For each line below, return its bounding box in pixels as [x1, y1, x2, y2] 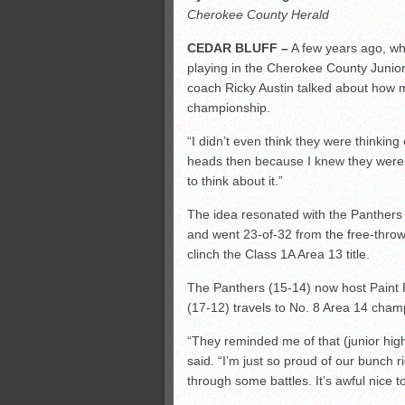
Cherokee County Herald [187, 7, 329, 23]
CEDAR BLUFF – [187, 41, 288, 56]
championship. [187, 100, 270, 116]
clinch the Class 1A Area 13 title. [187, 247, 370, 262]
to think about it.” [187, 174, 283, 189]
